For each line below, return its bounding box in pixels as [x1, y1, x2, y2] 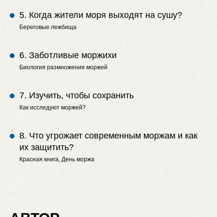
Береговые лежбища [19, 24, 77, 31]
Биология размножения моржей [19, 64, 108, 71]
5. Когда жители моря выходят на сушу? [19, 10, 182, 20]
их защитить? [19, 142, 74, 152]
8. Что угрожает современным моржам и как [19, 131, 198, 140]
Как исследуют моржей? [19, 104, 86, 111]
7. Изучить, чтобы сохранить [19, 91, 134, 100]
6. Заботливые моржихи [19, 50, 117, 60]
